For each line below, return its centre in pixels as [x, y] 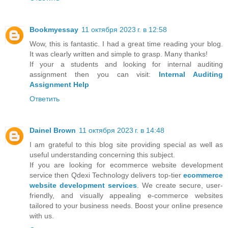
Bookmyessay [54, 30]
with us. [42, 216]
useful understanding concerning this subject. [102, 155]
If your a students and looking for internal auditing [126, 64]
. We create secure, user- [180, 186]
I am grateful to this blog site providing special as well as [126, 145]
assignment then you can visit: [94, 75]
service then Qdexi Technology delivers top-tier [106, 175]
